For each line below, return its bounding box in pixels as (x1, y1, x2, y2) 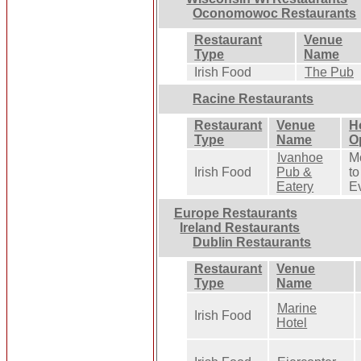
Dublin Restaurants (193, 234, 312, 249)
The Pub (305, 64, 355, 79)
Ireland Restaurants (180, 220, 301, 234)
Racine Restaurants (193, 91, 314, 106)
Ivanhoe (276, 150, 323, 164)
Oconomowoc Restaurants (193, 6, 357, 20)
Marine (277, 301, 317, 315)
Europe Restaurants (173, 205, 297, 220)
